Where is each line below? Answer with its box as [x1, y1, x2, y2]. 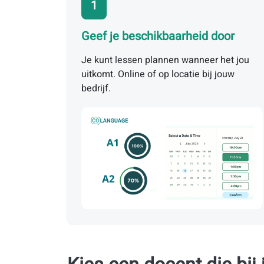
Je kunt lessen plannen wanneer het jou [81, 53, 249, 67]
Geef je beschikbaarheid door [81, 28, 235, 45]
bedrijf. [81, 81, 111, 95]
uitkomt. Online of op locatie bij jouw [81, 67, 235, 81]
